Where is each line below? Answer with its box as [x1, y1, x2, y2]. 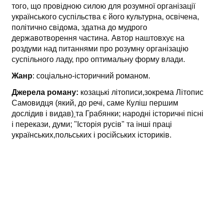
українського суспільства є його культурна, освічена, [12, 13, 199, 21]
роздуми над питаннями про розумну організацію [12, 45, 188, 53]
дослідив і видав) [12, 109, 74, 118]
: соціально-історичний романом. [32, 72, 150, 80]
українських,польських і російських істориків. [12, 131, 171, 139]
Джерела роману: [12, 88, 80, 96]
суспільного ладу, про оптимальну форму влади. [12, 55, 185, 63]
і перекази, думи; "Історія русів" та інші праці [12, 120, 172, 128]
